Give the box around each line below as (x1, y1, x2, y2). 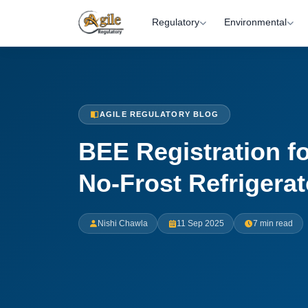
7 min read (252, 219, 293, 229)
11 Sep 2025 (176, 219, 224, 229)
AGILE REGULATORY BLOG (100, 110, 219, 119)
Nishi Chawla (97, 219, 148, 229)
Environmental (223, 17, 287, 27)
